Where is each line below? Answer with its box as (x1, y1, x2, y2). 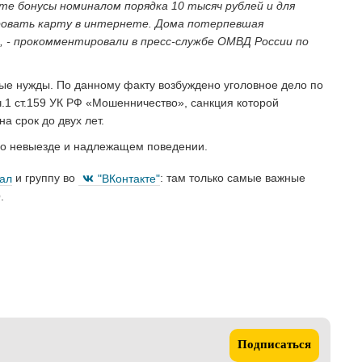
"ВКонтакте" (98, 171, 160, 185)
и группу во (12, 171, 78, 185)
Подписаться (238, 339, 311, 352)
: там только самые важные (160, 171, 305, 185)
